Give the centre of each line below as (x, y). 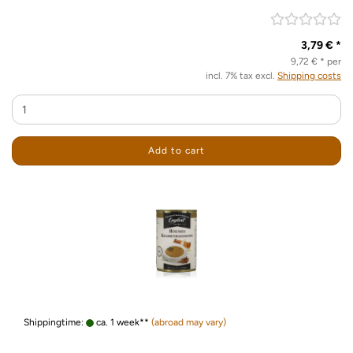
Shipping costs (309, 76)
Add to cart (176, 150)
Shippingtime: (55, 322)
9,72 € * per (316, 61)
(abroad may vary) (189, 322)
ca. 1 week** (121, 322)
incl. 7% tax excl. (242, 76)
